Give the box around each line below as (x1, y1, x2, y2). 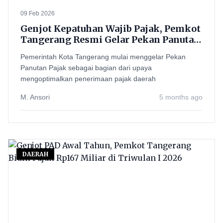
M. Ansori (20, 93, 50, 101)
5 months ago (159, 93, 203, 101)
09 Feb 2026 (20, 10, 55, 17)
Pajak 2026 (20, 45, 69, 56)
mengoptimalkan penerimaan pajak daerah (20, 75, 156, 83)
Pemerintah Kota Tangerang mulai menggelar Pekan (20, 53, 186, 61)
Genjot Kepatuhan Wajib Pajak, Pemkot (20, 23, 201, 34)
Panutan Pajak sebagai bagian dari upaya (20, 64, 152, 72)
